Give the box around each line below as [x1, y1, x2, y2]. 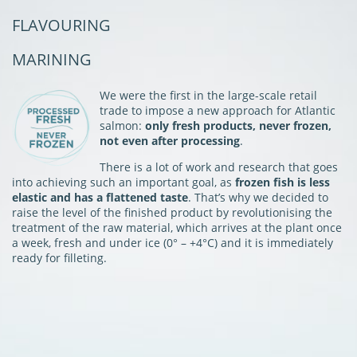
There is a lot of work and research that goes [100, 159, 338, 175]
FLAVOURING [12, 14, 111, 36]
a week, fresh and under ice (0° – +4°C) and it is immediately [12, 234, 333, 250]
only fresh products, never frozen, [145, 117, 331, 133]
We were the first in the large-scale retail [100, 87, 317, 103]
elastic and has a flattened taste [12, 189, 188, 205]
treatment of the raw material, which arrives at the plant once [12, 219, 342, 235]
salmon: [100, 117, 145, 133]
